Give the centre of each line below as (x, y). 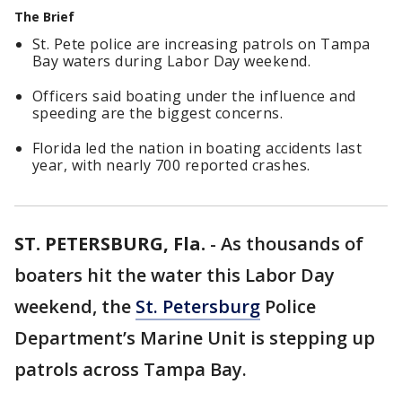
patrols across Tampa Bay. (131, 369)
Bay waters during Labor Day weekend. (172, 61)
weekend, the (75, 306)
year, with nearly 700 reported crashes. (171, 165)
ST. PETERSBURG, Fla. (110, 244)
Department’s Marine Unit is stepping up (195, 338)
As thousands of (292, 244)
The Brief (44, 17)
